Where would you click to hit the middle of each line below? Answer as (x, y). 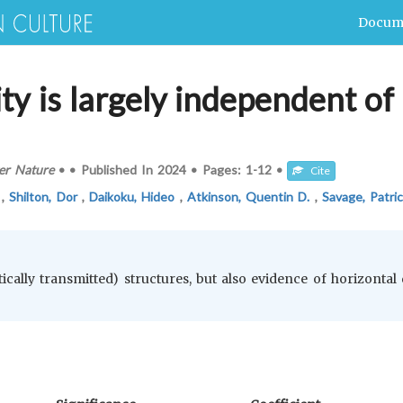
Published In (119, 169)
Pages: (224, 169)
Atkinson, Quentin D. (251, 197)
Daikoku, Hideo (134, 197)
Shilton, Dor (45, 197)
